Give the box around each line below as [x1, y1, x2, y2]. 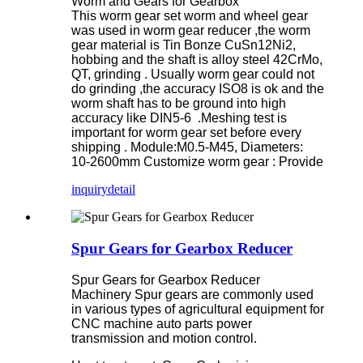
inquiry [71, 182, 108, 197]
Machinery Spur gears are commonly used [71, 287, 314, 301]
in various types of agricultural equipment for [71, 301, 324, 316]
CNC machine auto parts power [71, 316, 252, 331]
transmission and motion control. [71, 331, 257, 345]
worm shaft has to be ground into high [71, 96, 286, 111]
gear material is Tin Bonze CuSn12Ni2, [71, 38, 296, 53]
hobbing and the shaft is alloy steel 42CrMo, [71, 53, 322, 67]
